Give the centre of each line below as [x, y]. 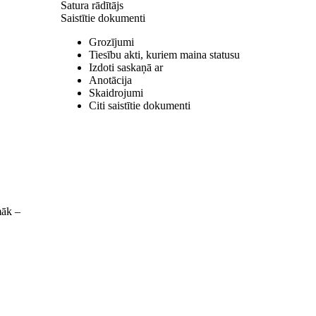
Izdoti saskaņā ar [126, 67]
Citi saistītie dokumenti [140, 105]
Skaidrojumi [116, 93]
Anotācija [110, 80]
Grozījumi [111, 42]
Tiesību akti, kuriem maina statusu [164, 55]
